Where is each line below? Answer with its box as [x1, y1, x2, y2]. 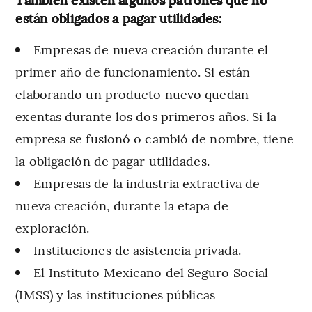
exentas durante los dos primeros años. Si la [15, 107, 276, 125]
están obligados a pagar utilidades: [15, 8, 222, 26]
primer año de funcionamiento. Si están [15, 62, 251, 80]
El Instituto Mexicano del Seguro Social [33, 263, 269, 281]
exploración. [15, 218, 90, 236]
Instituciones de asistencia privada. [33, 240, 241, 258]
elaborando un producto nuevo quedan [15, 84, 249, 102]
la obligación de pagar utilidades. [15, 151, 210, 169]
